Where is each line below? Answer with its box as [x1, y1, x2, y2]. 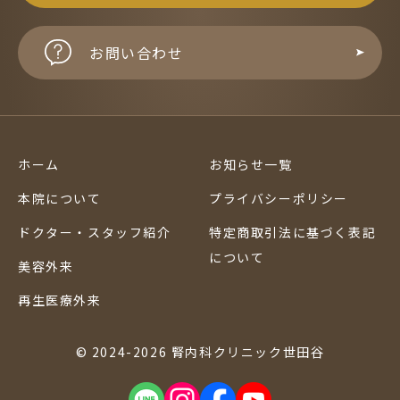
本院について [18, 188, 102, 207]
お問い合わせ [89, 41, 184, 63]
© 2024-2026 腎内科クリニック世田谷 [75, 342, 325, 361]
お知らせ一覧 [209, 154, 293, 173]
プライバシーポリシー [209, 188, 348, 207]
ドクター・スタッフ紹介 [18, 222, 171, 241]
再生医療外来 [18, 290, 102, 309]
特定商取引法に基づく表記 [209, 222, 377, 241]
